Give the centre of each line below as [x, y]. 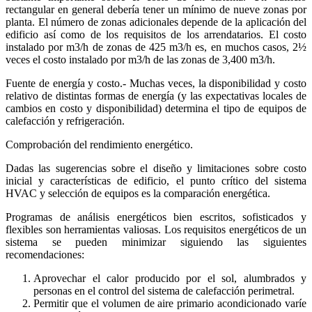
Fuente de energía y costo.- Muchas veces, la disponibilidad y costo [156, 83]
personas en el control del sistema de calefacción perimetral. [164, 290]
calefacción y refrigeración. [65, 120]
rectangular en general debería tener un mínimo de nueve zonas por [156, 9]
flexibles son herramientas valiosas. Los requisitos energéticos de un [156, 229]
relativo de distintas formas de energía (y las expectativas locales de [156, 95]
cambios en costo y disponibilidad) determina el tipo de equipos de [156, 108]
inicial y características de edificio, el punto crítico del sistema [156, 180]
